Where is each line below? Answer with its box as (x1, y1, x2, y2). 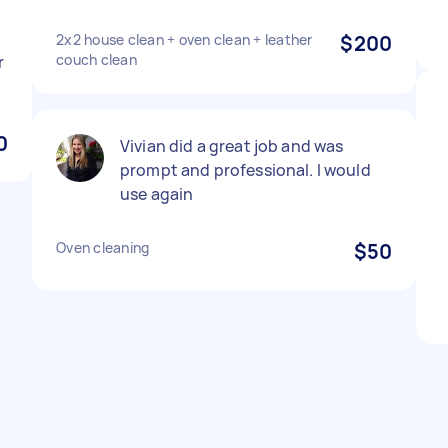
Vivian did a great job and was (120, 135, 344, 157)
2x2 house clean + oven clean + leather (56, 30, 313, 49)
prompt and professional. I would (120, 159, 371, 181)
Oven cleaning (56, 238, 150, 257)
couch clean (56, 50, 137, 69)
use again (120, 183, 194, 205)
